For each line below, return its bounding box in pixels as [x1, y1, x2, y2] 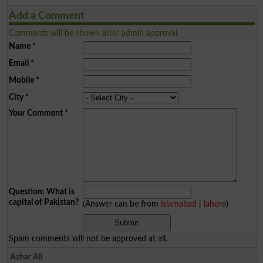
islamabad [160, 199, 197, 208]
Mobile [8, 75, 34, 85]
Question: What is [8, 187, 75, 196]
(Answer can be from [82, 199, 161, 208]
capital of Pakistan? [8, 197, 79, 207]
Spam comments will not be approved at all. [8, 234, 167, 243]
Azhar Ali [9, 252, 43, 261]
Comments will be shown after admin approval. [8, 28, 179, 38]
